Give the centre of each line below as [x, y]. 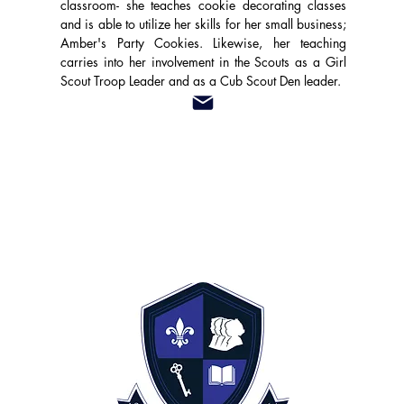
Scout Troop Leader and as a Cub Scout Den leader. [201, 81]
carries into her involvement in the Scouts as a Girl [204, 62]
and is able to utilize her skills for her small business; [204, 24]
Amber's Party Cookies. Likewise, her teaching [204, 43]
